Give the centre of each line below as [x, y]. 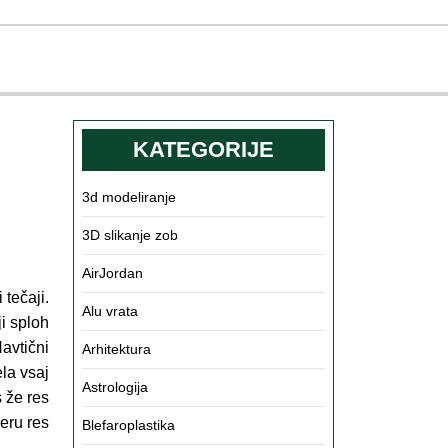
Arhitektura [116, 349]
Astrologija [115, 387]
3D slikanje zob [130, 235]
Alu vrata [110, 311]
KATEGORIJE [203, 149]
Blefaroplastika [128, 425]
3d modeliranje [129, 197]
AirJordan [112, 273]
